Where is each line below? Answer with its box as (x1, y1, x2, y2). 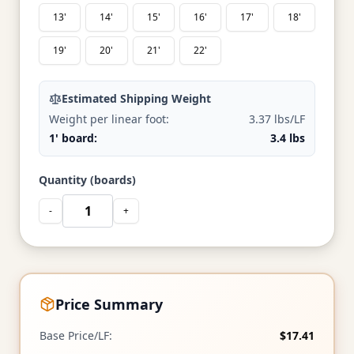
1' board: (49, 130, 97, 145)
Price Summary (55, 295, 163, 314)
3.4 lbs (270, 130, 305, 145)
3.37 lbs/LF (249, 111, 305, 126)
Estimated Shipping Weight (62, 91, 211, 106)
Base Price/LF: (40, 328, 112, 343)
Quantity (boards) (39, 172, 136, 187)
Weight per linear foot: (49, 111, 169, 126)
